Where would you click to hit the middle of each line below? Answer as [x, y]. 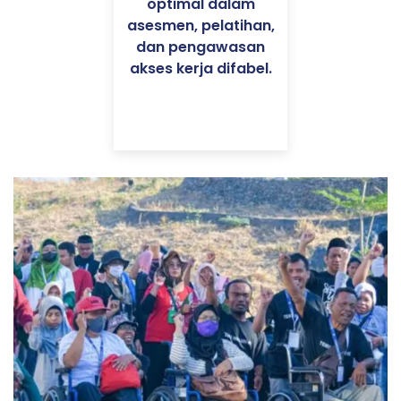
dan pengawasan [200, 47]
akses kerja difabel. [200, 68]
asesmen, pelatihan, [200, 25]
